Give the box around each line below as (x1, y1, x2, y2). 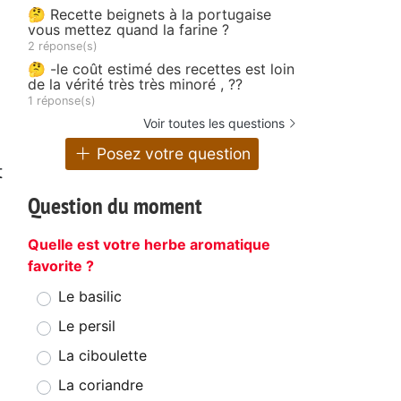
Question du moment (28, 191, 202, 221)
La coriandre (58, 376, 143, 395)
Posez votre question (92, 144, 252, 164)
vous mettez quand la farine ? (28, 20, 229, 38)
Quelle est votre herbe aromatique (28, 235, 270, 254)
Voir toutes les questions (143, 115, 285, 131)
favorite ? (28, 257, 94, 276)
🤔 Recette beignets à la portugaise (28, 4, 271, 23)
